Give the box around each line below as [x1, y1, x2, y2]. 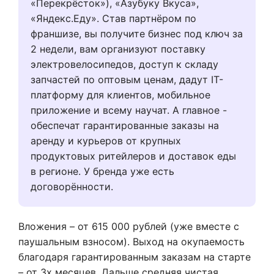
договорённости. [31, 180, 113, 193]
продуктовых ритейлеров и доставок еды [31, 150, 236, 163]
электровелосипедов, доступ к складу [31, 58, 218, 71]
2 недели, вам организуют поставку [31, 43, 206, 56]
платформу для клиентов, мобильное [31, 89, 210, 102]
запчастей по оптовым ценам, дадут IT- [31, 73, 223, 86]
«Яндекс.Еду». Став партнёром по [31, 12, 196, 25]
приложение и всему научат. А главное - [31, 104, 227, 117]
